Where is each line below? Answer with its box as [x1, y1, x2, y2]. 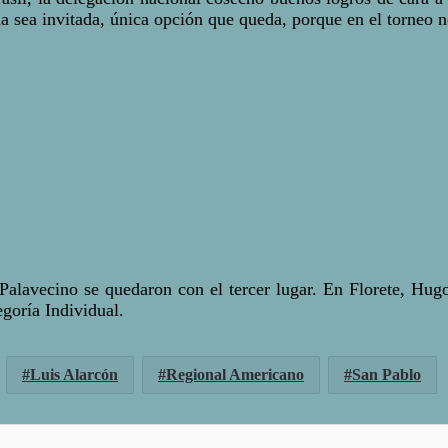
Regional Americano [166, 366, 304, 384]
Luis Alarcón [30, 366, 118, 384]
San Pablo [352, 366, 421, 384]
